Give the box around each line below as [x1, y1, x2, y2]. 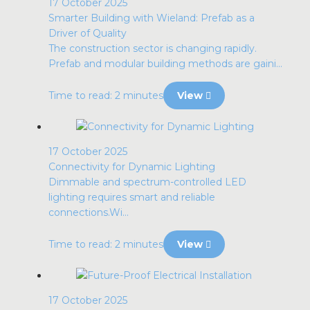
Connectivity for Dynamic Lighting [48, 161, 215, 173]
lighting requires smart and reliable [48, 191, 215, 203]
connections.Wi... [48, 206, 129, 219]
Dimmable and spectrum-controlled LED [48, 176, 246, 188]
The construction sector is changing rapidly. [48, 42, 257, 55]
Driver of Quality [48, 27, 127, 39]
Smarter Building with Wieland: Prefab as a [48, 12, 255, 24]
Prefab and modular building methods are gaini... [48, 57, 282, 70]
